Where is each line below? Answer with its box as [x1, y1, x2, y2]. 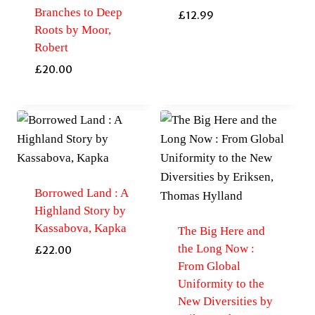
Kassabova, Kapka [34, 221, 127, 236]
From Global [177, 259, 240, 274]
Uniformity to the [177, 277, 264, 291]
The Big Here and [177, 224, 265, 238]
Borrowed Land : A [34, 186, 128, 200]
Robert [34, 40, 68, 54]
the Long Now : [177, 242, 255, 256]
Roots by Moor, [34, 22, 111, 37]
